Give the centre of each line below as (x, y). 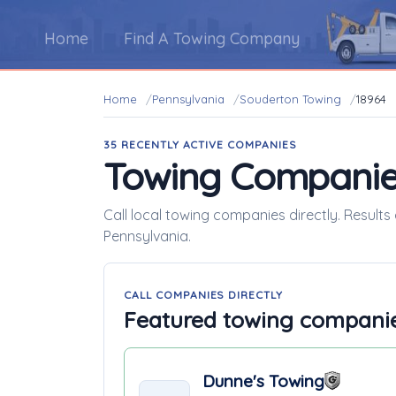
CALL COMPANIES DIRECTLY (204, 295)
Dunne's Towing (263, 381)
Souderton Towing (290, 99)
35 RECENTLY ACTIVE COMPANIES (200, 145)
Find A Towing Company (212, 38)
